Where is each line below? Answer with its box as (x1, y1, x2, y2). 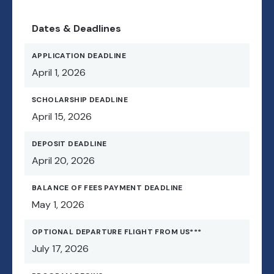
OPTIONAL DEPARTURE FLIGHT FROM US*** (32, 227, 202, 237)
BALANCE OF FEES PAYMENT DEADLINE (32, 183, 183, 193)
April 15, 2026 (32, 110, 92, 124)
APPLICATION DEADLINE (32, 51, 126, 61)
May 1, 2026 (32, 198, 84, 212)
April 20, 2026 (32, 154, 95, 168)
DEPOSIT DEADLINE (32, 139, 107, 149)
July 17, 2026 (32, 242, 89, 256)
